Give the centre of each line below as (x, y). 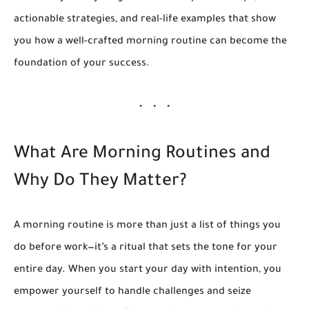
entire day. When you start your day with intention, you (148, 271)
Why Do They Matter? (100, 182)
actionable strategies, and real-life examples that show (145, 20)
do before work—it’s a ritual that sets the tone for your (146, 249)
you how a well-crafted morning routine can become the (150, 42)
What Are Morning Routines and (142, 155)
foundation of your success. (82, 64)
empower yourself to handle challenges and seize (132, 293)
